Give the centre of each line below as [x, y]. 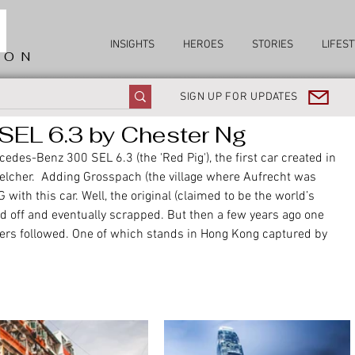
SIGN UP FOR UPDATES [239, 97]
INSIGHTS [132, 45]
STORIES [273, 45]
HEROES [203, 45]
